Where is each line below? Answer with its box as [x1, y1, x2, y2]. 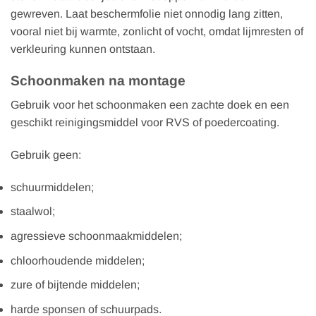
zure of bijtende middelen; [11, 279, 140, 291]
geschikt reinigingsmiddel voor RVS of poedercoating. [11, 116, 279, 129]
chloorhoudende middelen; [11, 254, 145, 267]
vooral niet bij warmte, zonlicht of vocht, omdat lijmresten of [11, 25, 303, 37]
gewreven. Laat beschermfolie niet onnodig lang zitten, [11, 7, 283, 20]
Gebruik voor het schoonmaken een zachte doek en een [11, 99, 289, 111]
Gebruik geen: [11, 149, 81, 162]
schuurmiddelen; [11, 181, 94, 193]
